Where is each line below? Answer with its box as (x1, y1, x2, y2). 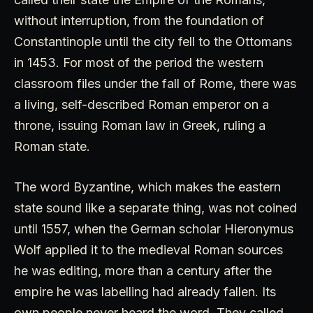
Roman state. (14, 139, 90, 154)
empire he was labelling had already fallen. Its (14, 284, 276, 300)
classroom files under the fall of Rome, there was (14, 76, 296, 92)
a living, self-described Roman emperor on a (14, 97, 269, 112)
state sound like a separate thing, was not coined (14, 201, 297, 216)
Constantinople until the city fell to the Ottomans (14, 34, 292, 50)
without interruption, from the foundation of (14, 13, 264, 29)
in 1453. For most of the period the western (14, 55, 263, 71)
